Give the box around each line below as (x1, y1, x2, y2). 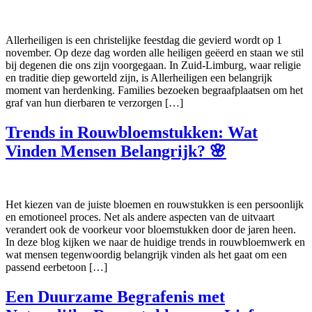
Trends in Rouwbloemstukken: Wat (6, 123, 258, 141)
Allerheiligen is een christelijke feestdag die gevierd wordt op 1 (6, 33, 282, 46)
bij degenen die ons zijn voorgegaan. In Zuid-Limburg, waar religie (6, 58, 301, 71)
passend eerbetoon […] (6, 260, 107, 273)
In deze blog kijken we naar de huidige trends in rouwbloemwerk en (6, 235, 305, 248)
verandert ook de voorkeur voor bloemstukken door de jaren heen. (6, 223, 296, 235)
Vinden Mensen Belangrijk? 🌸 (6, 141, 226, 160)
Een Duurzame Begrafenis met (6, 287, 225, 306)
